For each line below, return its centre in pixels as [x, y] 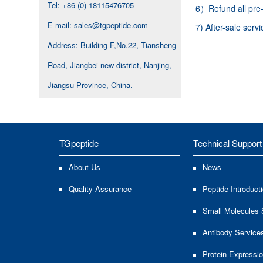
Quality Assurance [100, 189]
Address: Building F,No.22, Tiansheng [112, 45]
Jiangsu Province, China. [90, 85]
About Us [84, 167]
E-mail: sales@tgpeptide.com [98, 25]
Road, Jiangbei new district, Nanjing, [110, 65]
